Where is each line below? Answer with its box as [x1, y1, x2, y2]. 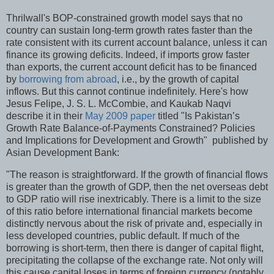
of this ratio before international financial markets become [6, 206, 253, 217]
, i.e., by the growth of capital [117, 73, 239, 84]
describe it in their [6, 110, 85, 121]
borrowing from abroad [19, 73, 117, 84]
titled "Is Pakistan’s [155, 110, 240, 121]
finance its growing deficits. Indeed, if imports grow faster [6, 49, 250, 60]
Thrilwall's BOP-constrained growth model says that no [6, 12, 243, 23]
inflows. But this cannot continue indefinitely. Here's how [6, 86, 248, 97]
